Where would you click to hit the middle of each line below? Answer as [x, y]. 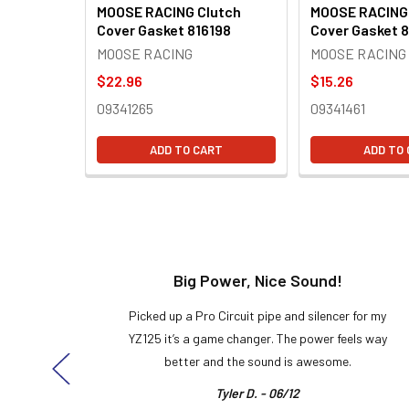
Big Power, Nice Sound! [257, 280]
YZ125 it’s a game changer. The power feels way [257, 338]
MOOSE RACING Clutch [169, 11]
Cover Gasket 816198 [164, 29]
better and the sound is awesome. [257, 361]
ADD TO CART [186, 149]
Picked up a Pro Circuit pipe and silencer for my [257, 315]
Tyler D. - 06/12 [257, 393]
